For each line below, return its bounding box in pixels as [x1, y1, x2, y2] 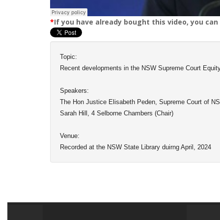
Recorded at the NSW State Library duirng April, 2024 [60, 143, 211, 151]
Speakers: [60, 86, 89, 94]
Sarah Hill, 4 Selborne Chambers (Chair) [60, 109, 173, 117]
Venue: [60, 132, 80, 139]
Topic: [60, 53, 77, 60]
